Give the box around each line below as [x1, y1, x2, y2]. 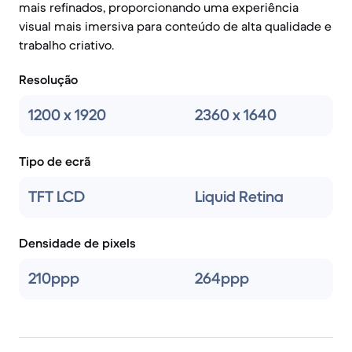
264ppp [195, 269, 249, 288]
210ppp [28, 269, 79, 288]
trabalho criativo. [19, 37, 114, 53]
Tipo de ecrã [19, 153, 90, 169]
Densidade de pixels [19, 235, 136, 251]
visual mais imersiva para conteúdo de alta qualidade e [19, 18, 332, 34]
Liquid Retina [195, 187, 284, 207]
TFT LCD [28, 187, 85, 207]
